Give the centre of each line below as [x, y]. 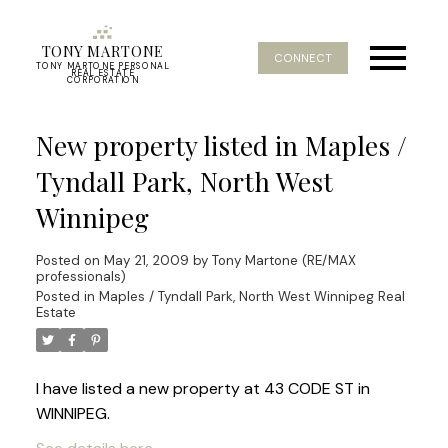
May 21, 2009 [146, 260]
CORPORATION [102, 80]
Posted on [69, 260]
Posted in [65, 296]
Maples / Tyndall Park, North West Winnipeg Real [251, 296]
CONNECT [303, 57]
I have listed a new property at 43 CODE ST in [202, 388]
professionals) [80, 276]
